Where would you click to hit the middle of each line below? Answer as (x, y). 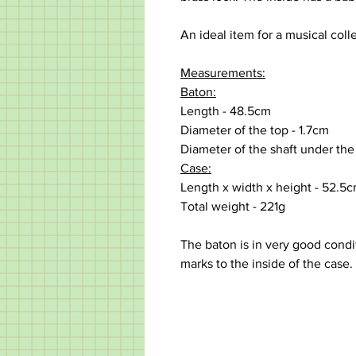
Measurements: (223, 73)
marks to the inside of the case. (267, 264)
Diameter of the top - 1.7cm (255, 130)
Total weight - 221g (233, 207)
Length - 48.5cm (226, 111)
